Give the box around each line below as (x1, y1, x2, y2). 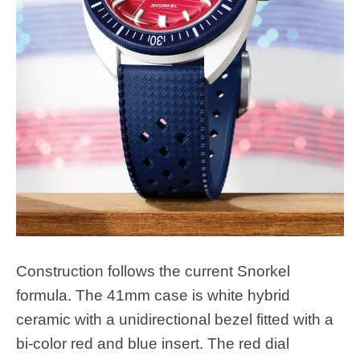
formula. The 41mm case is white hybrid (16, 286, 290, 304)
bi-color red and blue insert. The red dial (16, 334, 289, 352)
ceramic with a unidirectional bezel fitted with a (16, 310, 333, 328)
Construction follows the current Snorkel (16, 262, 290, 280)
